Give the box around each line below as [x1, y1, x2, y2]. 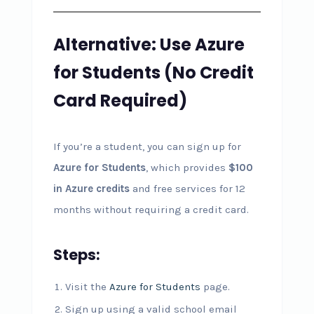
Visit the [64, 280, 109, 293]
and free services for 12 [129, 182, 245, 195]
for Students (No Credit [53, 61, 254, 84]
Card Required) [53, 89, 187, 112]
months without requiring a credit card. [53, 203, 249, 216]
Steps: [53, 245, 100, 265]
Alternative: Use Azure [53, 33, 245, 56]
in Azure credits [53, 182, 130, 195]
